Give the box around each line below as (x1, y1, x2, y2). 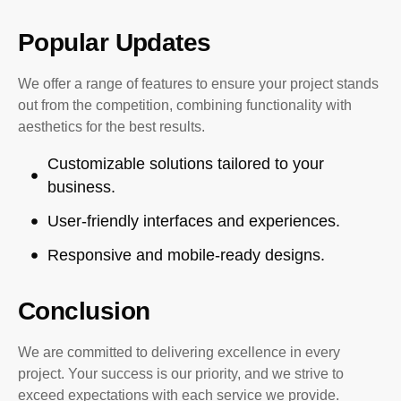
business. (47, 178, 115, 196)
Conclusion (18, 297, 150, 325)
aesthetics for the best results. (18, 119, 205, 134)
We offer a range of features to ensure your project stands (18, 76, 379, 91)
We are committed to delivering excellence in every (18, 345, 340, 360)
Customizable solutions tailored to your (47, 155, 324, 173)
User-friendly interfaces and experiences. (47, 212, 340, 230)
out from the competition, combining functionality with (18, 98, 352, 113)
